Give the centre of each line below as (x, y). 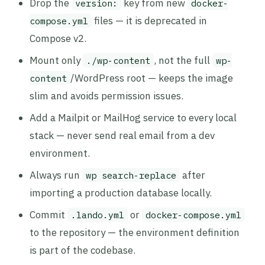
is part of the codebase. (83, 250)
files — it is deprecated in (149, 21)
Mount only (56, 60)
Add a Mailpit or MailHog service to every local (133, 118)
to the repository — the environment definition (135, 232)
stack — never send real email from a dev (122, 135)
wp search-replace (131, 175)
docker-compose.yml (193, 215)
